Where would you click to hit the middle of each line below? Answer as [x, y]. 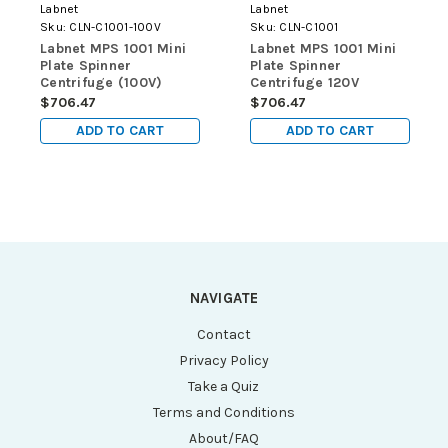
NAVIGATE [224, 297]
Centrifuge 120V [304, 82]
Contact [223, 334]
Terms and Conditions [223, 412]
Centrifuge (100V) [101, 82]
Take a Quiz [224, 386]
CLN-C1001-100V [115, 26]
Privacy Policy [223, 360]
